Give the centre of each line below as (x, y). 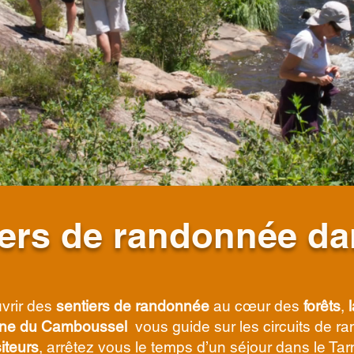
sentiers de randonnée (132, 306)
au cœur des (256, 306)
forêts (322, 306)
